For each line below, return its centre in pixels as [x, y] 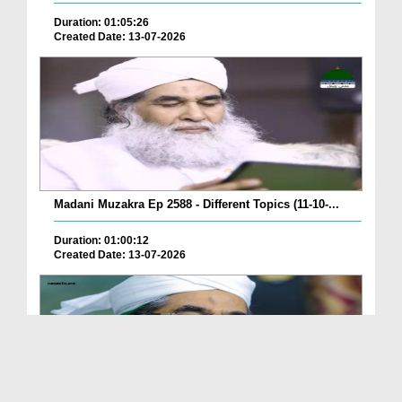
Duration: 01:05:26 [101, 23]
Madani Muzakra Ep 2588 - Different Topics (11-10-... [197, 205]
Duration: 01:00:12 [101, 241]
